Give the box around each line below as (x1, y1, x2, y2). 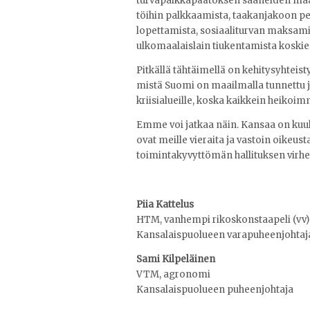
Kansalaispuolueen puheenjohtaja (136, 283, 293, 295)
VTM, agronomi (136, 268, 210, 280)
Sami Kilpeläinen (136, 253, 215, 265)
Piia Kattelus (136, 198, 194, 210)
